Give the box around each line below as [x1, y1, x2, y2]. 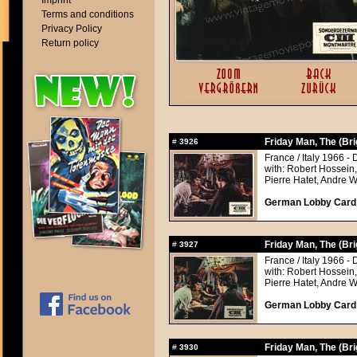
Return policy [41, 37, 99, 49]
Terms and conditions [41, 9, 134, 20]
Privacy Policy [41, 23, 102, 34]
